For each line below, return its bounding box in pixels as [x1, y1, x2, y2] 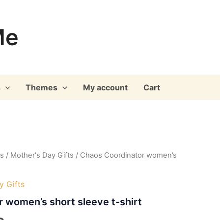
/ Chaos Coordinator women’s [74, 151, 177, 160]
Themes [26, 82, 58, 92]
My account [82, 82, 128, 92]
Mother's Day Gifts [10, 151, 74, 160]
